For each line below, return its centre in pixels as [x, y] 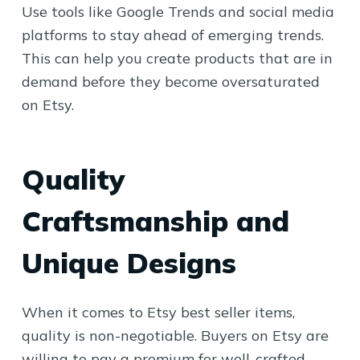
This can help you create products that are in [177, 58]
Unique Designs [129, 263]
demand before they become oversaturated [170, 81]
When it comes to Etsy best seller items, [158, 312]
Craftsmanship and [155, 221]
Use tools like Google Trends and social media [178, 11]
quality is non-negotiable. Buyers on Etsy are [175, 335]
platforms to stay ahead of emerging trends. [172, 35]
